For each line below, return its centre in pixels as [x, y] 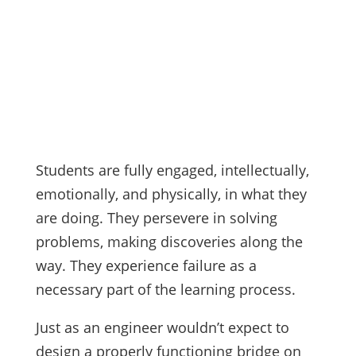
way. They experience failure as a [146, 266]
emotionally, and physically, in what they [171, 194]
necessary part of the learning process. [167, 290]
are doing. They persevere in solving [156, 218]
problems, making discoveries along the [169, 242]
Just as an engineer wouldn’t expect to [162, 328]
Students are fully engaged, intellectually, [172, 170]
